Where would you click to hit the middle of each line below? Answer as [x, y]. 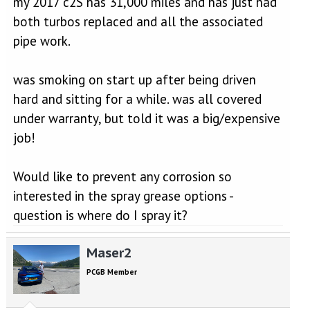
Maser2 [109, 252]
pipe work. [42, 40]
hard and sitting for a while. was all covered [137, 99]
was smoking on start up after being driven [134, 79]
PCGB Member [111, 272]
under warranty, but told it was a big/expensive [146, 118]
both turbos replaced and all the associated [138, 21]
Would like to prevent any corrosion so [122, 176]
